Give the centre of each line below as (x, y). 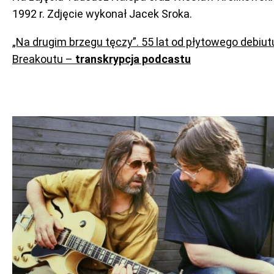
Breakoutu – (44, 59)
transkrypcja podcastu (133, 59)
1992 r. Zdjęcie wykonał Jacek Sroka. (102, 14)
